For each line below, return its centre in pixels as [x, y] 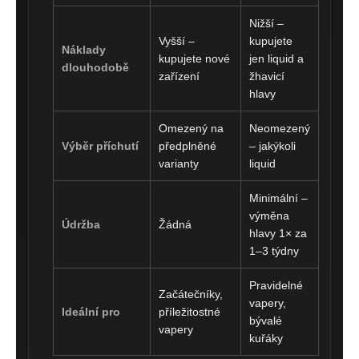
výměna [269, 215]
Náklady [84, 49]
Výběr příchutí [100, 145]
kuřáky [266, 338]
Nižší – [266, 23]
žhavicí [267, 76]
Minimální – [278, 198]
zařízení [179, 76]
